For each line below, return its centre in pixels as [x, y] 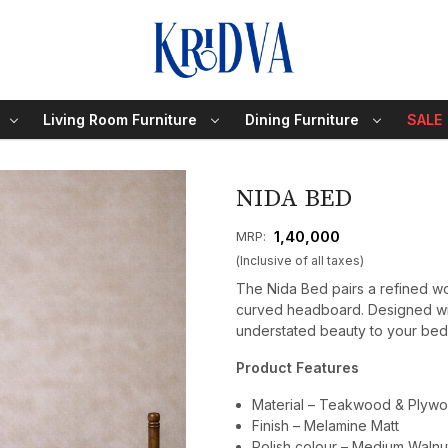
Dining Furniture [302, 119]
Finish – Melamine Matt [325, 425]
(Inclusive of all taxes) [300, 260]
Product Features [297, 367]
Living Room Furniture [120, 119]
